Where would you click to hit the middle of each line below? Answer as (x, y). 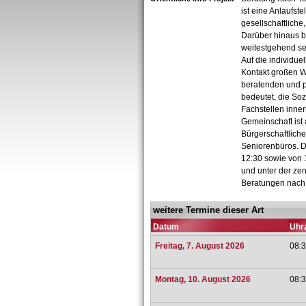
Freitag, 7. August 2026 (200, 246)
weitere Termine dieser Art (208, 210)
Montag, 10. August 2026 (203, 279)
